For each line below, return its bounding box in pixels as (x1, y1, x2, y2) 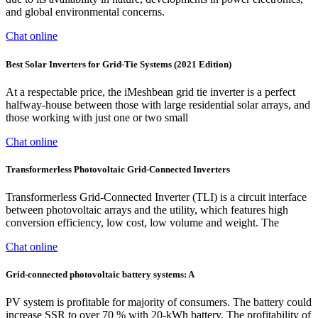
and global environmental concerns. (6, 6, 165, 18)
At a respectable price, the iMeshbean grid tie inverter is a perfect (6, 85, 295, 98)
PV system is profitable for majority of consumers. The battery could (6, 296, 312, 309)
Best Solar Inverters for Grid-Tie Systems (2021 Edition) (6, 58, 231, 70)
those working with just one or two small (6, 111, 188, 124)
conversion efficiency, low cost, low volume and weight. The (6, 216, 279, 229)
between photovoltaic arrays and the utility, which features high (6, 204, 288, 216)
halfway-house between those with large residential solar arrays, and (6, 98, 310, 111)
